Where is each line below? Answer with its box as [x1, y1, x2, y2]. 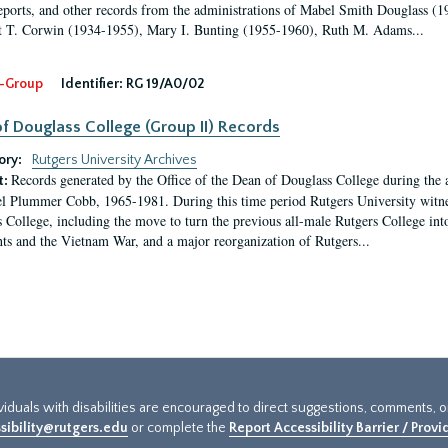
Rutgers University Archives [31, 152, 197, 168]
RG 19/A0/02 [125, 76, 204, 92]
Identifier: [60, 76, 123, 92]
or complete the [128, 420, 229, 436]
